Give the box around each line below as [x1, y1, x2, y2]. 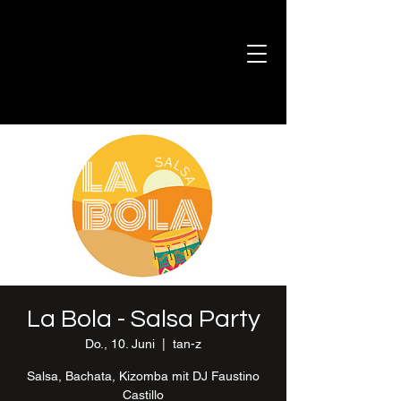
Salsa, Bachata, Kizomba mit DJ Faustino [27, 369, 260, 383]
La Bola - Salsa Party [26, 306, 260, 332]
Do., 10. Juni [85, 337, 155, 351]
